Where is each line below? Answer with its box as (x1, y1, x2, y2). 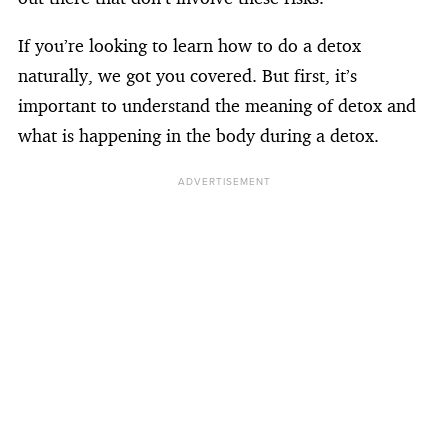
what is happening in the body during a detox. (18, 124, 379, 146)
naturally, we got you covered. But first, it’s (18, 64, 357, 86)
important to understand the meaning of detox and (18, 94, 416, 116)
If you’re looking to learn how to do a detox (18, 34, 361, 56)
